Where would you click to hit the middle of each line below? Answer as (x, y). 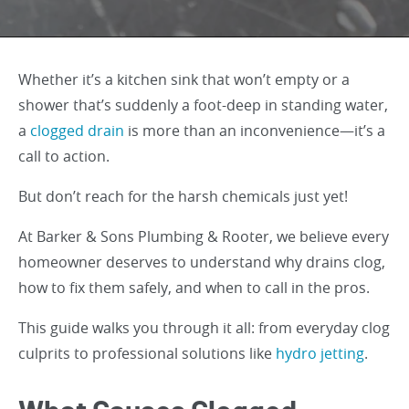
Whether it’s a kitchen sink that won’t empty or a (184, 79)
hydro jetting (320, 353)
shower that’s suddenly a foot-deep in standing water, (203, 105)
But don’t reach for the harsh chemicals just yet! (183, 196)
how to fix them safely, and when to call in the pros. (196, 288)
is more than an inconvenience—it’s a (255, 131)
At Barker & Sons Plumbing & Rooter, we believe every (204, 236)
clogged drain (77, 131)
